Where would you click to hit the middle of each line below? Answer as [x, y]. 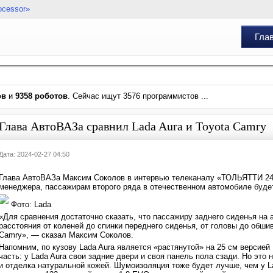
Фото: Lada [30, 204]
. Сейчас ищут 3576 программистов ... [138, 96]
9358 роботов [41, 96]
